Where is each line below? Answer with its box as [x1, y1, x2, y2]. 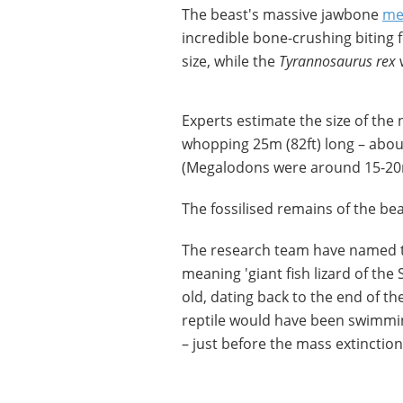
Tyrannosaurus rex [279, 51, 396, 71]
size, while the [182, 51, 279, 71]
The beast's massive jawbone [182, 4, 382, 24]
